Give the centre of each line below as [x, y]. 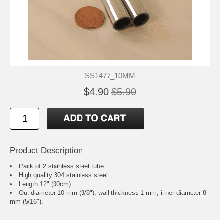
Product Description [46, 150]
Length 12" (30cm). [46, 184]
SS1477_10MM [110, 75]
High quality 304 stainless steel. [64, 175]
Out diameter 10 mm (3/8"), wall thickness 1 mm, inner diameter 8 [112, 192]
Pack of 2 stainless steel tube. [62, 166]
